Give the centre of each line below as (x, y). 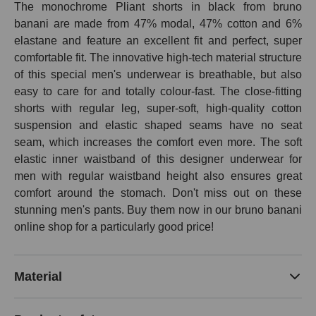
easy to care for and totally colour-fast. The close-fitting (158, 92)
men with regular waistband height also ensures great (158, 176)
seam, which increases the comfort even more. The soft (158, 142)
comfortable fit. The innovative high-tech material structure (158, 58)
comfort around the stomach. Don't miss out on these (158, 193)
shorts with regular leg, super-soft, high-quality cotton (158, 109)
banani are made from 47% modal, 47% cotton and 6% (158, 24)
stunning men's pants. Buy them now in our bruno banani (158, 210)
